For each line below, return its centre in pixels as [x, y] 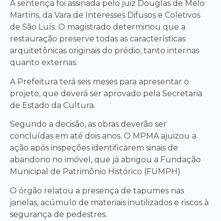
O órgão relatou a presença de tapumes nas [97, 190]
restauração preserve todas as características [98, 39]
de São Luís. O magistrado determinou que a [98, 27]
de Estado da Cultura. [53, 105]
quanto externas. [44, 63]
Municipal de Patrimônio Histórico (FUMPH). [96, 172]
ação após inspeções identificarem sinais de [94, 148]
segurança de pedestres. [58, 214]
